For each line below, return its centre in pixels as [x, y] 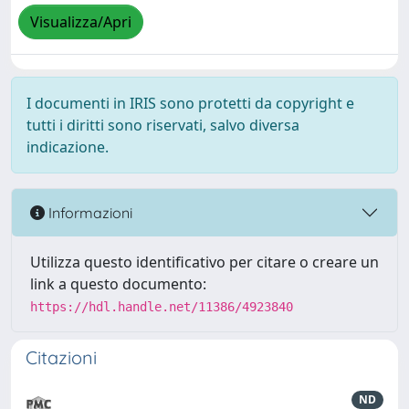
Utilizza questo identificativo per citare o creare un [204, 262]
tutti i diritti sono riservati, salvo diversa [163, 125]
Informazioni [89, 212]
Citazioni [61, 357]
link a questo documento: [118, 284]
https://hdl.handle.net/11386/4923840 [162, 307]
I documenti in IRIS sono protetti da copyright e [190, 103]
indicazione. [68, 147]
